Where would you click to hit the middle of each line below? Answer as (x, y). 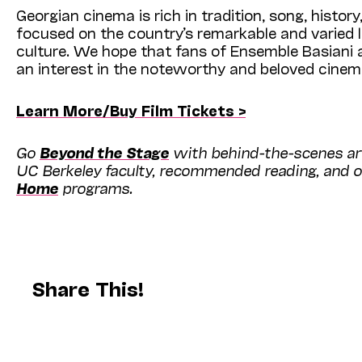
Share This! (88, 288)
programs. (95, 187)
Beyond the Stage (104, 152)
